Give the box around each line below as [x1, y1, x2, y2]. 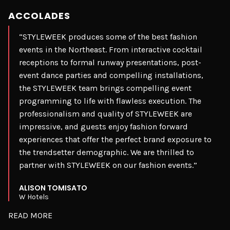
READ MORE [8, 210, 52, 221]
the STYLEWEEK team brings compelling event [19, 83, 191, 93]
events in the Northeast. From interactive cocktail [19, 45, 202, 55]
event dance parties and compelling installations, [19, 70, 203, 81]
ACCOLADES [8, 9, 70, 23]
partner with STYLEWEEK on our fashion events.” [19, 160, 197, 170]
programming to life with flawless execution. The [19, 96, 201, 106]
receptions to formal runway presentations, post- [19, 57, 201, 68]
